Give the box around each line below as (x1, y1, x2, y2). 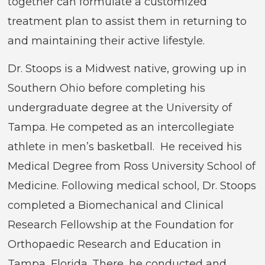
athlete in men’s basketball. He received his (8, 140, 243, 154)
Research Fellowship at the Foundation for (8, 218, 234, 232)
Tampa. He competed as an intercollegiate (8, 121, 235, 134)
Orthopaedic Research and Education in (8, 238, 222, 251)
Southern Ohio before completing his (8, 82, 206, 95)
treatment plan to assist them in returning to (8, 14, 247, 28)
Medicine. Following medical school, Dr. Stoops (8, 179, 257, 193)
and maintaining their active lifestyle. (8, 34, 205, 47)
